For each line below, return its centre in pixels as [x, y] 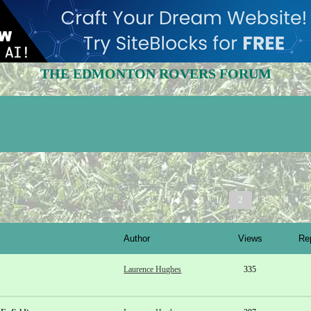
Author [137, 238]
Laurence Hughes [153, 269]
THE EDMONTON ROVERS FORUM [155, 74]
